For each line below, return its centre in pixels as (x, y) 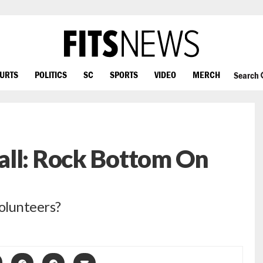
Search (247, 75)
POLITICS (51, 74)
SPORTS (124, 74)
